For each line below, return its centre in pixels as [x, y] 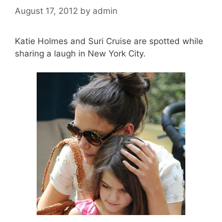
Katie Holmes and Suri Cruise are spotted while [109, 41]
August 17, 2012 [46, 11]
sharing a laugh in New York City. [80, 53]
